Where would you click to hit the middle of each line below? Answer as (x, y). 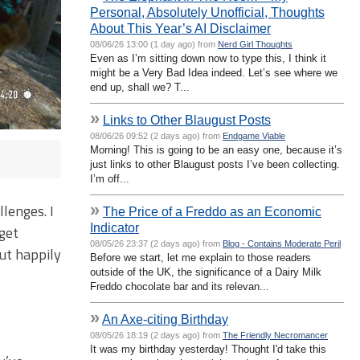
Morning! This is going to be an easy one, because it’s (216, 149)
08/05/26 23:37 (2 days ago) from (156, 243)
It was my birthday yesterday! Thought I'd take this (208, 349)
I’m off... (110, 178)
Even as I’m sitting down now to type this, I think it (208, 58)
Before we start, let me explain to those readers (200, 257)
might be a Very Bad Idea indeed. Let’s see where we (214, 72)
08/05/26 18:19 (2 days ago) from (156, 335)
